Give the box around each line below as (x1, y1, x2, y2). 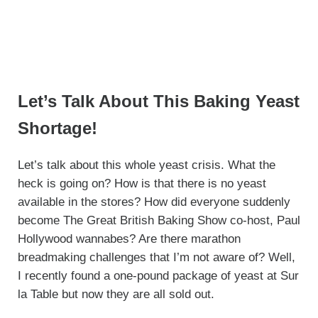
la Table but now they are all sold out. (17, 287, 218, 301)
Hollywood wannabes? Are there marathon (17, 231, 241, 246)
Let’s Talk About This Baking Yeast (17, 92, 300, 111)
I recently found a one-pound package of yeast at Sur (17, 268, 299, 283)
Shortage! (17, 119, 97, 138)
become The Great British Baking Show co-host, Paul (17, 213, 300, 227)
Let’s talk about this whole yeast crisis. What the (17, 158, 275, 172)
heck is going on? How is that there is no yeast (17, 176, 266, 190)
